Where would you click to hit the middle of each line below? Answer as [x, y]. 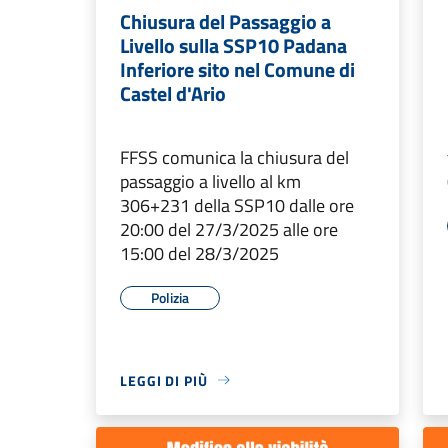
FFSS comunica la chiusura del [234, 157]
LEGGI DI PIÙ [164, 380]
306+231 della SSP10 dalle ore [237, 205]
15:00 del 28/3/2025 [199, 253]
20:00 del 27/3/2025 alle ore [229, 229]
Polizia [170, 297]
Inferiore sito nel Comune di [237, 69]
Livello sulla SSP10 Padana [233, 45]
